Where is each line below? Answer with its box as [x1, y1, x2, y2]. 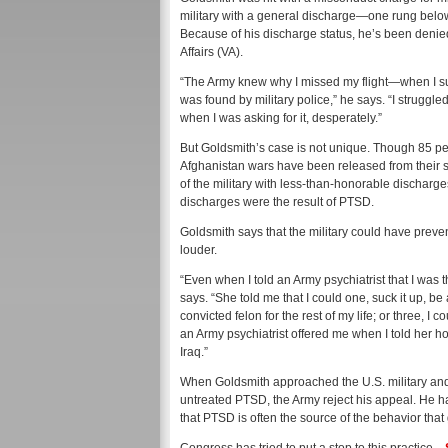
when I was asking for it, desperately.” [180, 111, 382, 125]
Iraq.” [180, 345, 208, 359]
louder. [180, 243, 217, 257]
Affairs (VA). [180, 45, 243, 59]
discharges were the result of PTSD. [180, 195, 374, 209]
